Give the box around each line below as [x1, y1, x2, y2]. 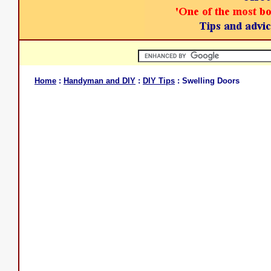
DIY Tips [143, 76, 175, 85]
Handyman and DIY [64, 76, 135, 85]
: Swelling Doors [175, 76, 240, 85]
